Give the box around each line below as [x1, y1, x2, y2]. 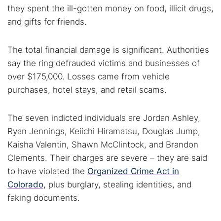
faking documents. [7, 193, 80, 203]
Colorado [7, 180, 43, 189]
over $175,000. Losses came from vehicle [7, 72, 170, 81]
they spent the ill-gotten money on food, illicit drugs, [7, 3, 214, 13]
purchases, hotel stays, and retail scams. [7, 85, 167, 95]
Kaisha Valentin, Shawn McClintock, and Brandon [7, 140, 198, 149]
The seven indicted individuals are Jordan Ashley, [7, 113, 200, 123]
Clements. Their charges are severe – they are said [7, 153, 207, 163]
